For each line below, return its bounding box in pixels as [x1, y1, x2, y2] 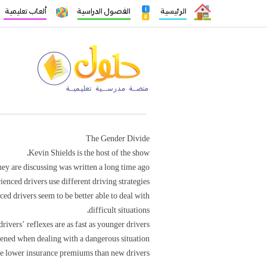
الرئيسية [159, 8, 187, 15]
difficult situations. [89, 206, 150, 215]
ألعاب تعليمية [3, 8, 46, 15]
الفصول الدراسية [77, 8, 131, 15]
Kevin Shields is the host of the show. [29, 149, 150, 157]
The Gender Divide [86, 135, 150, 143]
